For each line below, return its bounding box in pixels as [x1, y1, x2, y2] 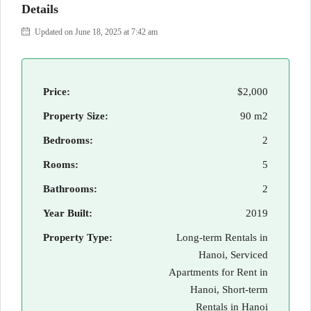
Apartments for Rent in [169, 267, 268, 278]
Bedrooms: [43, 135, 93, 146]
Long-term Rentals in [176, 232, 268, 243]
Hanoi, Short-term [190, 284, 268, 295]
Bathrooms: [43, 183, 97, 194]
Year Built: [43, 208, 92, 219]
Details [22, 2, 58, 16]
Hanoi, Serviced [199, 249, 268, 260]
